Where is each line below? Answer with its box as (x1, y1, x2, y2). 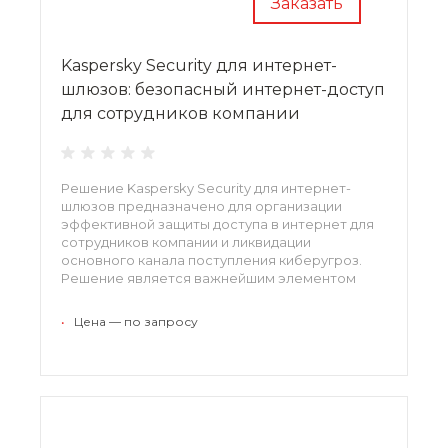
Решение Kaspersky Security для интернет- (61, 179, 351, 196)
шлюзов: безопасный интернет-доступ (61, 79, 385, 99)
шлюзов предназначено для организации (61, 197, 342, 214)
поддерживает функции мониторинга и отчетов (61, 305, 387, 322)
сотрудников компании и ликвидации (61, 233, 311, 250)
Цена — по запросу (74, 313, 198, 329)
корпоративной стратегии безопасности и (61, 287, 353, 304)
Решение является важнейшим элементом (61, 269, 356, 286)
